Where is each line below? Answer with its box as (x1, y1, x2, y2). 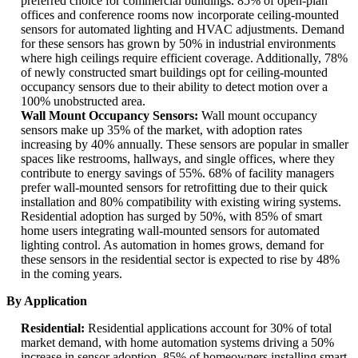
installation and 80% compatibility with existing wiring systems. (21, 195, 341, 209)
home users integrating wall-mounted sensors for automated (21, 224, 320, 238)
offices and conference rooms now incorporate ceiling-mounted (21, 8, 339, 22)
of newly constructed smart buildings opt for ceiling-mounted (21, 66, 328, 80)
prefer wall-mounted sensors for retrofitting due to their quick (21, 181, 328, 195)
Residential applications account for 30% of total (88, 321, 332, 336)
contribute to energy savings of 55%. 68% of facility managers (21, 166, 334, 181)
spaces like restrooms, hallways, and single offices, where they (21, 152, 335, 166)
